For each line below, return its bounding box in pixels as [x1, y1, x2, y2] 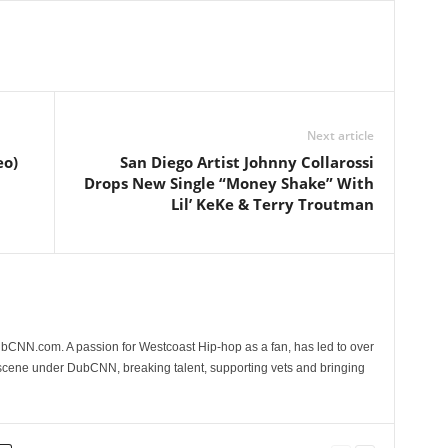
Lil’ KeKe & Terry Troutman [170, 194, 374, 214]
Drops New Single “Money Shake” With [83, 173, 374, 193]
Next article [306, 127, 374, 144]
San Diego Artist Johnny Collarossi [119, 152, 374, 172]
